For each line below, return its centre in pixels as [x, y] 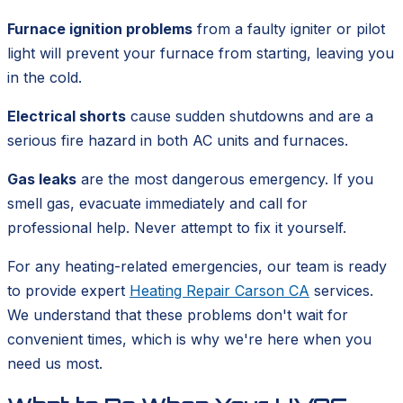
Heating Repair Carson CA [219, 291]
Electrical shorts [67, 116]
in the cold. [45, 78]
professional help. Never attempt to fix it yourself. [177, 228]
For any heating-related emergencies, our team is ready [197, 267]
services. [341, 291]
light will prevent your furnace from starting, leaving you [201, 54]
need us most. [55, 364]
